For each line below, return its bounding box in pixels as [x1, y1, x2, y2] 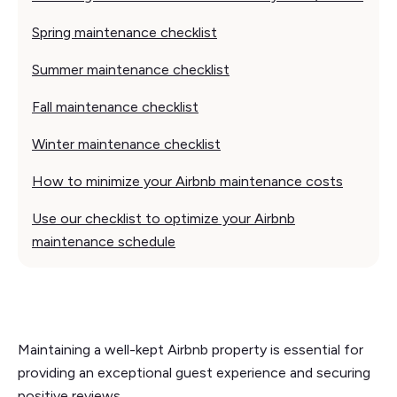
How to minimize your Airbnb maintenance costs [32, 173, 343, 191]
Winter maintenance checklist [32, 136, 221, 153]
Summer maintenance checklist [32, 61, 230, 79]
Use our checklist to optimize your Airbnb [32, 210, 295, 228]
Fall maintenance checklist [32, 98, 198, 116]
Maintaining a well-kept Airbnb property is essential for [18, 341, 363, 359]
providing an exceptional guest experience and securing [18, 364, 370, 382]
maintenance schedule [32, 233, 175, 251]
